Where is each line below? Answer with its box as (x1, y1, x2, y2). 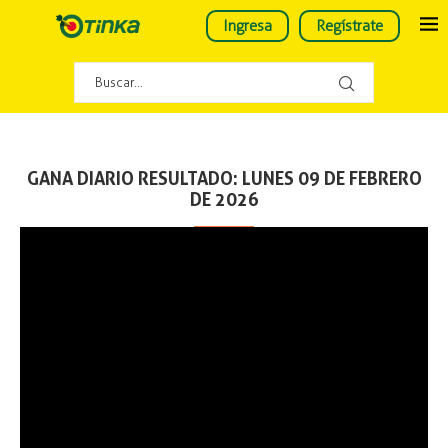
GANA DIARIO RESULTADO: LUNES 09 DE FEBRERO (26, 168, 422, 189)
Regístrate (316, 17, 383, 35)
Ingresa (223, 17, 272, 35)
